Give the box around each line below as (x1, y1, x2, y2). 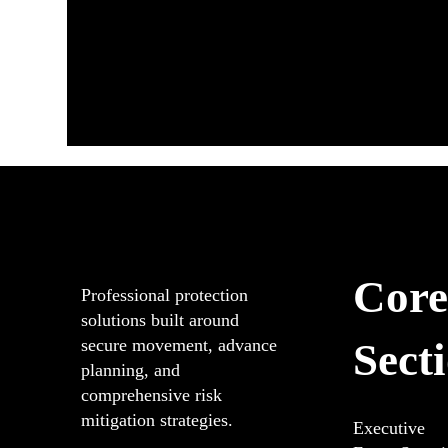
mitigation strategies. (80, 410, 233, 431)
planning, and (80, 360, 180, 381)
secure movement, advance (80, 335, 277, 356)
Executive (352, 418, 425, 439)
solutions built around (80, 310, 239, 331)
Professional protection (80, 285, 248, 306)
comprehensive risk (80, 385, 222, 406)
